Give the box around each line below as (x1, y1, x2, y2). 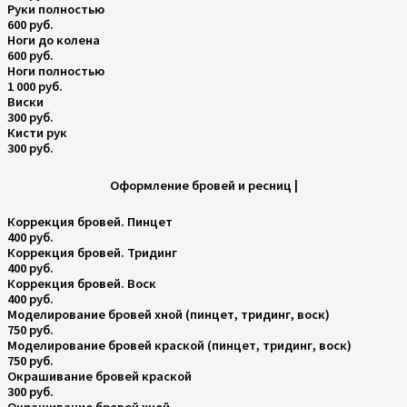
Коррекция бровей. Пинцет (7, 213, 173, 231)
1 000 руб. (7, 77, 63, 94)
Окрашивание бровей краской (7, 368, 192, 385)
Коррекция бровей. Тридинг (7, 244, 177, 262)
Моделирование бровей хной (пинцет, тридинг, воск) (7, 306, 330, 323)
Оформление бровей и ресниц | (109, 176, 298, 194)
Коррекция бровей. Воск (7, 275, 156, 293)
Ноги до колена (7, 31, 100, 48)
